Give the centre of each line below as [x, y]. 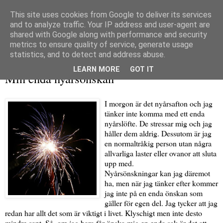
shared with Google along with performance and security [109, 35]
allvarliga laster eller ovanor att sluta [161, 153]
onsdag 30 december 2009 [39, 67]
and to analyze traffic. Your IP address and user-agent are [110, 25]
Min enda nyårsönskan [59, 79]
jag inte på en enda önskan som [154, 193]
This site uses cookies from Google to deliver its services [111, 15]
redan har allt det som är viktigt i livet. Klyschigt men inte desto [104, 213]
